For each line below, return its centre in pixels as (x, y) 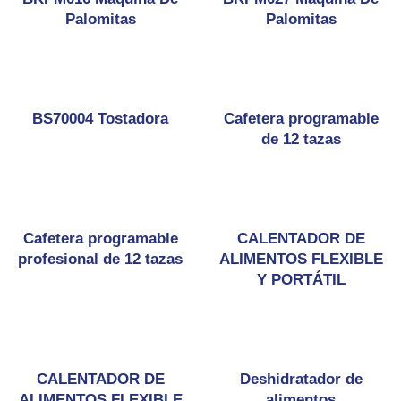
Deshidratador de (301, 379)
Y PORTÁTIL (301, 280)
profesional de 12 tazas (100, 259)
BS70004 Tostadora (100, 119)
